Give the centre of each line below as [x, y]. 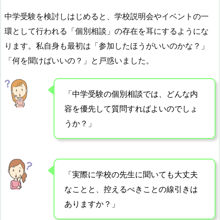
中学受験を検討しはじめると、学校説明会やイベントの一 [107, 16]
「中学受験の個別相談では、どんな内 [131, 94]
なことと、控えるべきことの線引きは [131, 189]
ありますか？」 [92, 204]
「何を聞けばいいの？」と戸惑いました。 [79, 61]
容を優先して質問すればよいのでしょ [131, 108]
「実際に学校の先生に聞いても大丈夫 [131, 174]
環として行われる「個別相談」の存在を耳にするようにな [107, 31]
